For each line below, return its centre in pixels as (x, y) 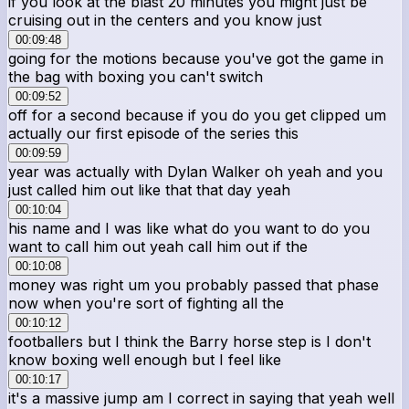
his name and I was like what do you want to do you (189, 228)
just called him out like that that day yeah (149, 189)
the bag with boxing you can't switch (136, 76)
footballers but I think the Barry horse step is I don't (189, 341)
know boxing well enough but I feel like (145, 359)
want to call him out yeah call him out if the (158, 246)
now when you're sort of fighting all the (146, 303)
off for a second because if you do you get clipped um (197, 115)
